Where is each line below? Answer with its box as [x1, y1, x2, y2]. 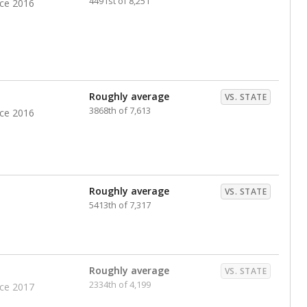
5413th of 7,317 [89, 199, 151, 211]
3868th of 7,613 [89, 104, 151, 116]
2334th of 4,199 [89, 278, 151, 291]
